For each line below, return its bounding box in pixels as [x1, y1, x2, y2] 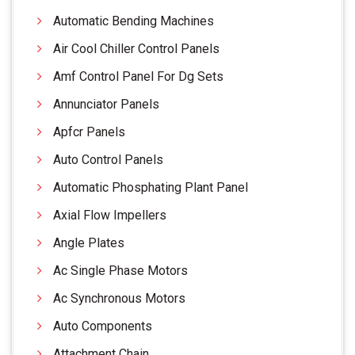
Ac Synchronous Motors [53, 290, 185, 306]
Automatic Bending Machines [53, 13, 214, 29]
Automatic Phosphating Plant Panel [53, 179, 248, 195]
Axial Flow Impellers [53, 207, 166, 223]
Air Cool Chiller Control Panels [53, 40, 219, 56]
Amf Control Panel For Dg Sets [53, 68, 223, 84]
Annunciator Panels [53, 96, 159, 112]
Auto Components [53, 318, 152, 334]
